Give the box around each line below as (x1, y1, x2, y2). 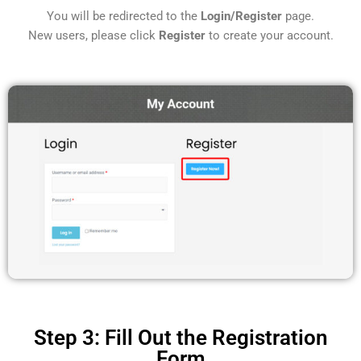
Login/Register (201, 9, 282, 24)
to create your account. (205, 28, 334, 44)
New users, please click (27, 28, 159, 44)
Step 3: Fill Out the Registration (33, 326, 328, 350)
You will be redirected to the (47, 9, 201, 24)
